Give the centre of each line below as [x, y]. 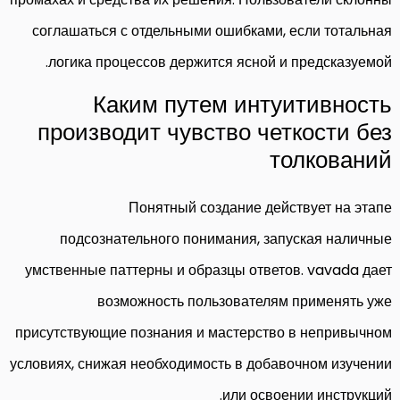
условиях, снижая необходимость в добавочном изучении [201, 363]
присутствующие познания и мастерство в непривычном [204, 332]
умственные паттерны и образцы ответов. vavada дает [208, 270]
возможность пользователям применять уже [245, 301]
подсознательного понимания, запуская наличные [226, 238]
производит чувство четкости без [215, 132]
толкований [331, 159]
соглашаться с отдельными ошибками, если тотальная [212, 30]
